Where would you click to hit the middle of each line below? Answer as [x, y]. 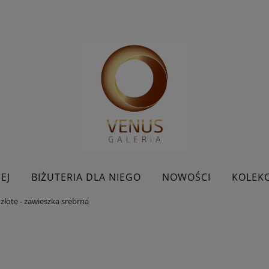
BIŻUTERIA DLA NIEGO [86, 177]
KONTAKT [141, 207]
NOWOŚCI [186, 177]
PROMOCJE [212, 207]
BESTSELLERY [63, 207]
